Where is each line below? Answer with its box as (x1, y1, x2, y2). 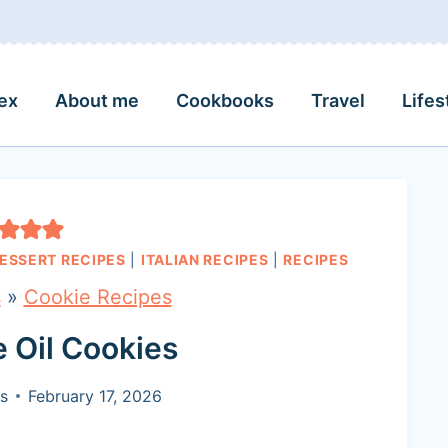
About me (54, 89, 139, 111)
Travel (310, 89, 365, 111)
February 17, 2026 (27, 386, 162, 406)
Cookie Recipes (23, 285, 172, 309)
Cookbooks (175, 89, 274, 111)
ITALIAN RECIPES (140, 251, 269, 268)
